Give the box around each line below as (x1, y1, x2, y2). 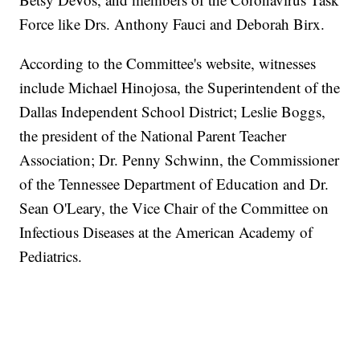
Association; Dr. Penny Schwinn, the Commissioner (19, 149, 340, 170)
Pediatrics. (19, 246, 83, 267)
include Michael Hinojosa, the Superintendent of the (19, 77, 341, 98)
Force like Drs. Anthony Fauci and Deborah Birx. (19, 14, 325, 35)
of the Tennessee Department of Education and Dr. (19, 174, 329, 194)
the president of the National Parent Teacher (19, 125, 287, 146)
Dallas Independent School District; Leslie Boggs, (19, 101, 326, 122)
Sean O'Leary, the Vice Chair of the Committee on (19, 198, 329, 219)
